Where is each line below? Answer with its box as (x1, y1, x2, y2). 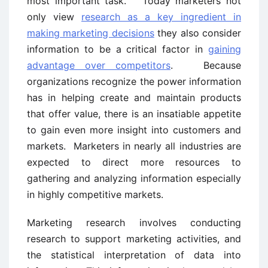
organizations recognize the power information (27, 75, 241, 87)
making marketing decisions (27, 27, 154, 39)
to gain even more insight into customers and (27, 124, 241, 136)
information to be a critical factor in (27, 43, 208, 55)
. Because (170, 59, 241, 71)
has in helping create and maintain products (27, 92, 241, 103)
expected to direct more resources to (27, 156, 241, 168)
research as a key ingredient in (81, 11, 241, 23)
